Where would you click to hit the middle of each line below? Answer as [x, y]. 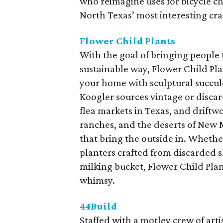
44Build [99, 206]
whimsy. [98, 180]
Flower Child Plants [128, 41]
